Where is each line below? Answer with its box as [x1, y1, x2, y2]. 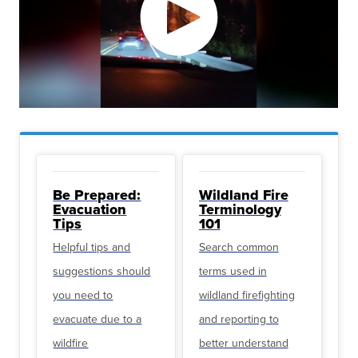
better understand [198, 334, 288, 351]
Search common [198, 238, 279, 255]
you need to [53, 286, 113, 303]
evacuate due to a [53, 310, 142, 327]
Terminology [198, 198, 281, 220]
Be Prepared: [53, 184, 141, 205]
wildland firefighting [198, 286, 295, 303]
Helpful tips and [53, 238, 131, 255]
